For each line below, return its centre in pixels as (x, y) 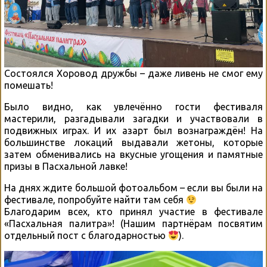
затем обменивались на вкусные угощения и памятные (133, 155)
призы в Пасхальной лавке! (66, 167)
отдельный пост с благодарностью (86, 236)
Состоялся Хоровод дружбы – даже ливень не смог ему (133, 74)
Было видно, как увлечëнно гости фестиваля (133, 107)
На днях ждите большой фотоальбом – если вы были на (133, 188)
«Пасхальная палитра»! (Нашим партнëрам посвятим (133, 224)
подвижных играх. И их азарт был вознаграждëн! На (133, 131)
